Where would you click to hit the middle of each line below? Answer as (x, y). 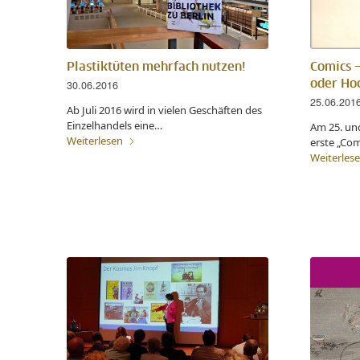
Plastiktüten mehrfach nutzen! (156, 67)
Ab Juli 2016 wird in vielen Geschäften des (164, 110)
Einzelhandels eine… (115, 126)
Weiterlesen (95, 141)
